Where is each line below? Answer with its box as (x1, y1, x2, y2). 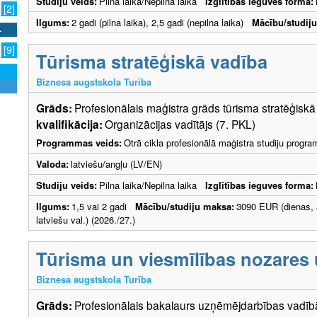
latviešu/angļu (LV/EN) (71, 156, 162, 171)
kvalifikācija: (36, 115, 103, 132)
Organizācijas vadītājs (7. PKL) (105, 115, 255, 132)
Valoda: (36, 156, 69, 171)
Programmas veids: (36, 135, 122, 149)
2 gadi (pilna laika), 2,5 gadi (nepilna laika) (71, 15, 252, 29)
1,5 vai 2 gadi (71, 199, 135, 213)
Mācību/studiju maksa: (135, 199, 234, 213)
